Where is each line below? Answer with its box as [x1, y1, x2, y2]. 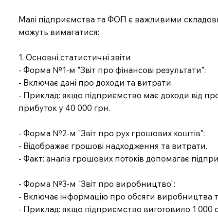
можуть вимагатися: [18, 26, 100, 37]
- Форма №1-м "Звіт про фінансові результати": [18, 64, 206, 75]
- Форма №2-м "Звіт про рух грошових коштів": [18, 127, 205, 138]
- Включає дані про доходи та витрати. [18, 77, 173, 88]
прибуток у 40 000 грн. [18, 102, 110, 113]
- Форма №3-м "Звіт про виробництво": [18, 178, 176, 189]
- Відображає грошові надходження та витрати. [18, 140, 208, 151]
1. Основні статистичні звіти [18, 52, 131, 62]
